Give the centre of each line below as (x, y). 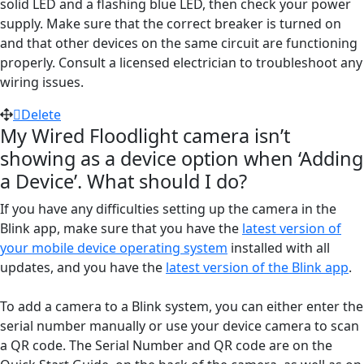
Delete (41, 114)
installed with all (279, 247)
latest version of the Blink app (257, 267)
